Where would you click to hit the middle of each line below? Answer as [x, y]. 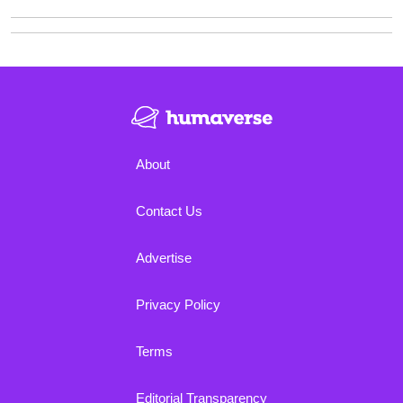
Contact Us [169, 210]
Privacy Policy [178, 304]
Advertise [164, 257]
